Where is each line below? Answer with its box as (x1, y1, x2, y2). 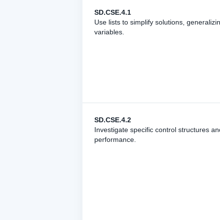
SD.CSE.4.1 (94, 8, 131, 16)
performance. (94, 136, 136, 143)
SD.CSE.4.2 (94, 116, 131, 124)
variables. (94, 28, 124, 36)
